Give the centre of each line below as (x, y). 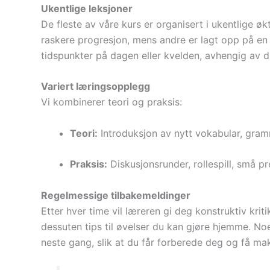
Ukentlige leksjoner (87, 8)
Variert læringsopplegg (96, 86)
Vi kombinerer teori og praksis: (111, 102)
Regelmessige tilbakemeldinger (116, 196)
